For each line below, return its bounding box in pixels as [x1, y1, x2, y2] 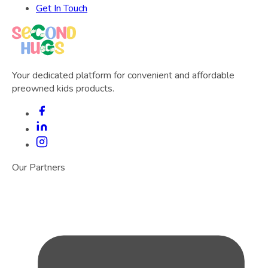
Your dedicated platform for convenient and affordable [12, 69, 234, 83]
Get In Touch [36, 2, 87, 16]
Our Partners [12, 161, 65, 175]
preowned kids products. [12, 82, 114, 96]
